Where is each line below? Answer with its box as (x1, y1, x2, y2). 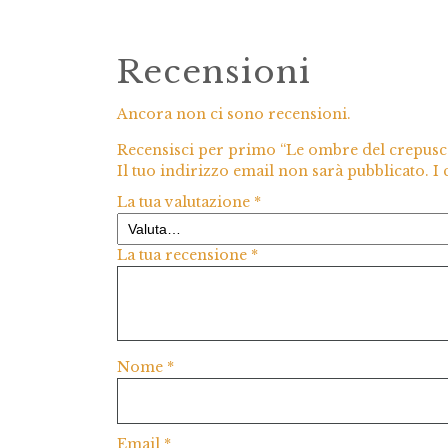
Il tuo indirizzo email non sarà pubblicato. (117, 162, 429, 181)
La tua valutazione (117, 193, 254, 212)
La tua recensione (117, 246, 251, 265)
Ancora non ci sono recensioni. (117, 105, 351, 124)
